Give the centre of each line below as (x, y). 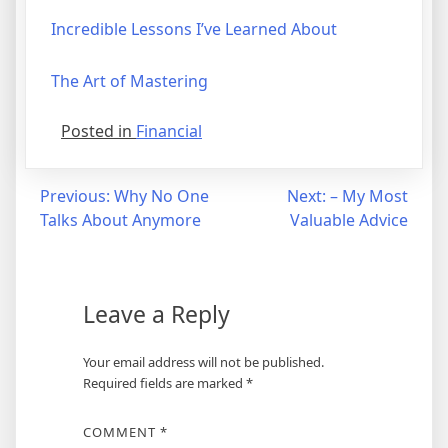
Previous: (75, 196)
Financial (169, 131)
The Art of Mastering (129, 81)
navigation (74, 237)
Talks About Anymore (120, 220)
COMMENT (121, 432)
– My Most (369, 196)
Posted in (98, 131)
